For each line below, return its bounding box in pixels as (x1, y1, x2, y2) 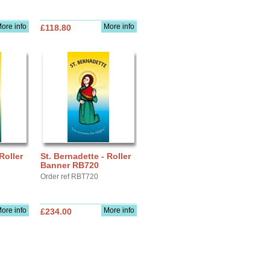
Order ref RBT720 (40, 172, 98, 181)
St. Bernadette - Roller (40, 151, 131, 161)
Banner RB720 (40, 160, 99, 170)
